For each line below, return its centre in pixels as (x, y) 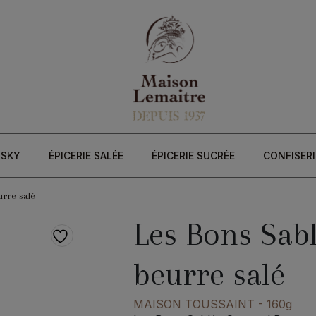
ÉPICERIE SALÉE (86, 156)
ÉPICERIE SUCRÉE (193, 156)
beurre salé (209, 274)
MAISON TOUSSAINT (194, 304)
